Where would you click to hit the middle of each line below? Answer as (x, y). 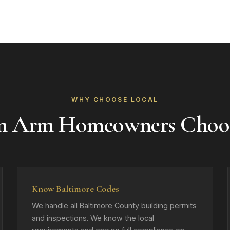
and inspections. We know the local (93, 218)
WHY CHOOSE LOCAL (115, 99)
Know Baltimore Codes (75, 189)
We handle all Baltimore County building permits (114, 206)
